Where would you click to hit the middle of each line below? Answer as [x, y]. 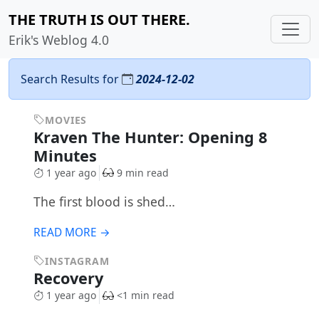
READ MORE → [72, 233]
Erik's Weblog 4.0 [59, 40]
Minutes [67, 156]
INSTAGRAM [77, 261]
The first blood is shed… [104, 202]
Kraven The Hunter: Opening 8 [150, 137]
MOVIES [66, 120]
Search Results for [71, 79]
